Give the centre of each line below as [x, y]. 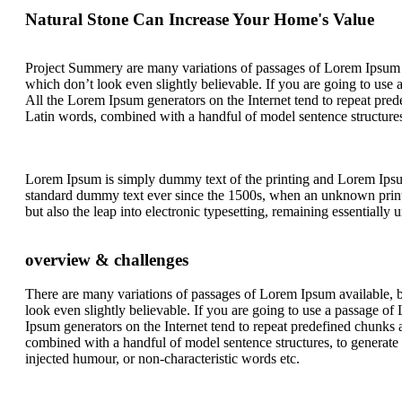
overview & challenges [107, 260]
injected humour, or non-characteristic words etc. [162, 359]
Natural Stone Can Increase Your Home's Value [200, 20]
